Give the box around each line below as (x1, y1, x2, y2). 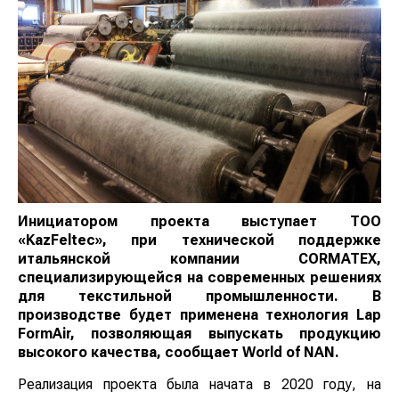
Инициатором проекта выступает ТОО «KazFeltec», (18, 213, 381, 231)
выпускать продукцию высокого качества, (18, 325, 381, 343)
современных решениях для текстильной (18, 269, 381, 287)
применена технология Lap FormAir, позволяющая (18, 306, 381, 324)
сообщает (18, 344, 92, 362)
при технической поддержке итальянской (18, 232, 381, 249)
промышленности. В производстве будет (18, 288, 381, 305)
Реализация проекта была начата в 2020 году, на (18, 376, 381, 394)
